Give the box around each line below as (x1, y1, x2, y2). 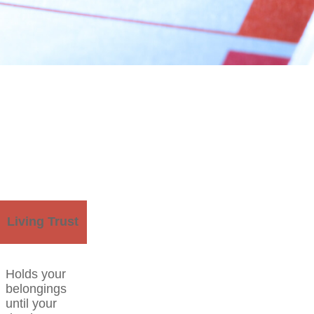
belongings (6, 282, 67, 296)
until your (6, 296, 57, 310)
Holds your (6, 267, 66, 281)
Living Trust (7, 214, 78, 228)
